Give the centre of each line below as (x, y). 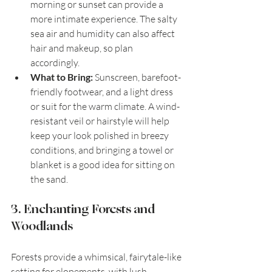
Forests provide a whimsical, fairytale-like (97, 257)
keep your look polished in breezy (100, 136)
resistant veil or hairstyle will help (101, 121)
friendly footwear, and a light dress (103, 92)
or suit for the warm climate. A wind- (105, 107)
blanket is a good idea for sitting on (104, 165)
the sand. (49, 179)
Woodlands (42, 226)
